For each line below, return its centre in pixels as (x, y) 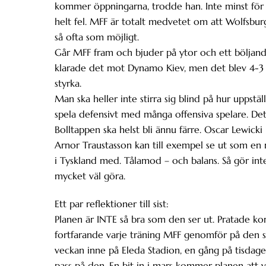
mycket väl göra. (90, 176)
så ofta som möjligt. (97, 37)
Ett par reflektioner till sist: (112, 204)
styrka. (68, 83)
